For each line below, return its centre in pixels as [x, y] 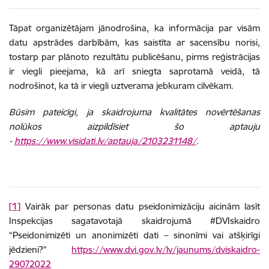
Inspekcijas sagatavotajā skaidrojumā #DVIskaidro [134, 220]
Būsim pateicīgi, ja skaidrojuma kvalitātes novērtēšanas [134, 112]
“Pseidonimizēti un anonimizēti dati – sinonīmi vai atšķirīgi [134, 235]
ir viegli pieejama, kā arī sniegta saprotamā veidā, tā [134, 71]
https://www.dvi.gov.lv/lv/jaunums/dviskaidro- [166, 249]
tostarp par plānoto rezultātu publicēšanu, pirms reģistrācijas [134, 56]
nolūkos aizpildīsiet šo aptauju [134, 126]
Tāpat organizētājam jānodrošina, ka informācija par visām [134, 28]
